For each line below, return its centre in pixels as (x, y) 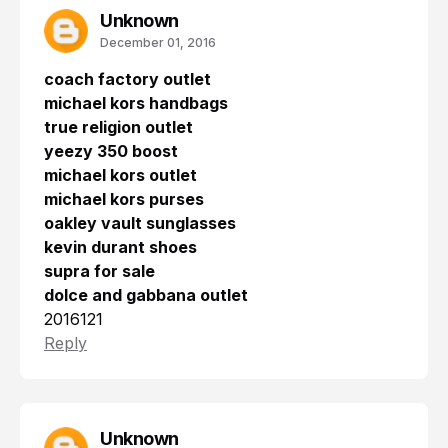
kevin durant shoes (120, 247)
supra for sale (99, 271)
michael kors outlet (120, 175)
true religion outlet (118, 127)
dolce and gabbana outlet (146, 295)
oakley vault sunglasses (140, 223)
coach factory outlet (127, 79)
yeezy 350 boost (111, 151)
